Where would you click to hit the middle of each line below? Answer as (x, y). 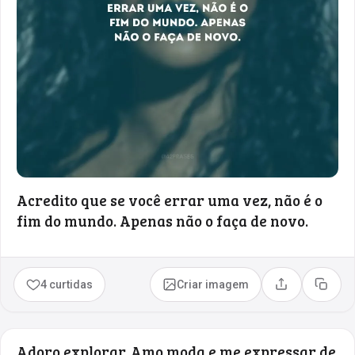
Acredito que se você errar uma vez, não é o (170, 200)
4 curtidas (67, 284)
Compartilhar (315, 290)
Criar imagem (213, 284)
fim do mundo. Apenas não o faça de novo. (162, 220)
